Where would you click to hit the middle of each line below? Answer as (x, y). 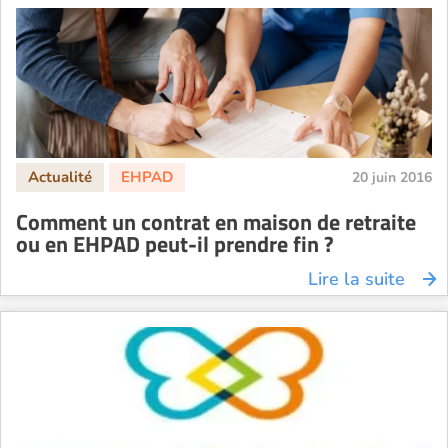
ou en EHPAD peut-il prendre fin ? (175, 243)
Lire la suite (356, 278)
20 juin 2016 (392, 177)
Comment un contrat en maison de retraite (216, 221)
